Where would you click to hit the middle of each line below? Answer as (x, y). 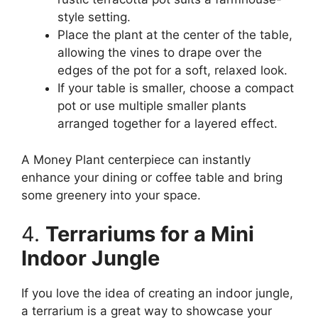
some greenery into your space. (111, 195)
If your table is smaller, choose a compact (176, 88)
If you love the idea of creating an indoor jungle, (157, 294)
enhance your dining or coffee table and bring (152, 177)
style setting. (94, 17)
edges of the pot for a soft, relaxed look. (172, 71)
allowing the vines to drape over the (160, 53)
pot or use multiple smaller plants (152, 106)
